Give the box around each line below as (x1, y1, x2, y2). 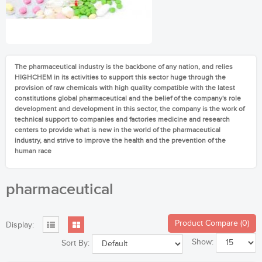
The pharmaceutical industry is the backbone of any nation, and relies (15, 63, 233, 71)
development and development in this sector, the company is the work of (15, 105, 244, 113)
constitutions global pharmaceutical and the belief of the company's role (15, 94, 241, 102)
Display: (6, 220, 34, 230)
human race (15, 147, 51, 155)
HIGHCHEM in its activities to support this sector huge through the (15, 73, 226, 81)
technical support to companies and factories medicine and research (15, 115, 230, 123)
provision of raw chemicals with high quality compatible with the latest (15, 84, 235, 92)
